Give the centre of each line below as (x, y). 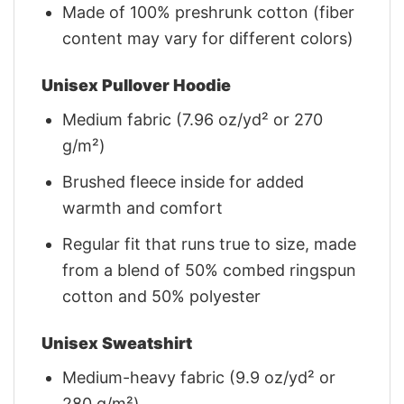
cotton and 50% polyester (162, 296)
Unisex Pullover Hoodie (136, 85)
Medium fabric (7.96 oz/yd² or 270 (193, 119)
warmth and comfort (143, 207)
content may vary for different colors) (208, 38)
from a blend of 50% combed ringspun (210, 270)
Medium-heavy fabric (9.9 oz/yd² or (199, 377)
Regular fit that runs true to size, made (210, 243)
